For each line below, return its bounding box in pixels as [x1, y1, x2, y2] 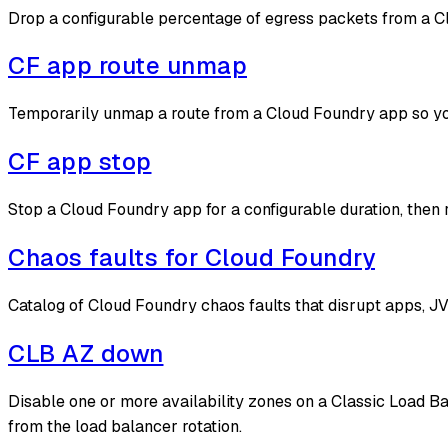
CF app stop [8, 146, 152, 178]
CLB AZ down [8, 337, 164, 369]
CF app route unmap [8, 50, 247, 82]
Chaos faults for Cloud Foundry [8, 242, 375, 274]
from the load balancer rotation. [8, 415, 242, 437]
